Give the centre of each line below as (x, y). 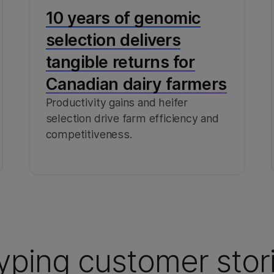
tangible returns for (120, 61)
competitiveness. (89, 134)
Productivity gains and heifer (117, 102)
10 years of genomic (123, 17)
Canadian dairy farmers (136, 83)
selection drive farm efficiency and (132, 118)
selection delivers (113, 39)
